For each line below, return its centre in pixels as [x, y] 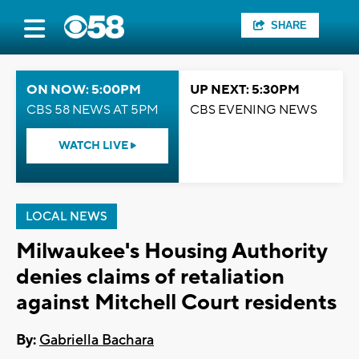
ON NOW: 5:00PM [84, 90]
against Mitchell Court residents [176, 303]
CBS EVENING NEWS [254, 110]
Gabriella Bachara [97, 341]
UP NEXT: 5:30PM [245, 90]
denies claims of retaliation [150, 277]
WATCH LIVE [95, 146]
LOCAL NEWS [67, 217]
